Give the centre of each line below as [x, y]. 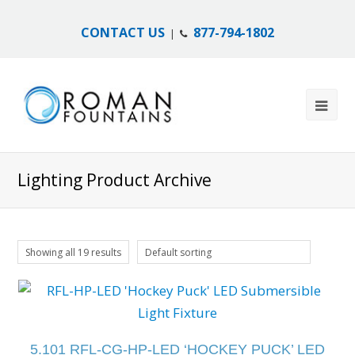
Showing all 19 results [74, 252]
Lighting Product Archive [115, 179]
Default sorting [179, 252]
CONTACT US [123, 32]
